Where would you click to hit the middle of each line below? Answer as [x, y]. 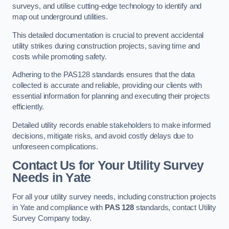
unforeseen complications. [55, 146]
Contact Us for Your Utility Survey [108, 166]
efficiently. [28, 107]
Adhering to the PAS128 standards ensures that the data [104, 75]
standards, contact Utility [175, 207]
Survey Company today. [52, 218]
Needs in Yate [52, 178]
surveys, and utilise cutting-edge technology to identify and [107, 6]
